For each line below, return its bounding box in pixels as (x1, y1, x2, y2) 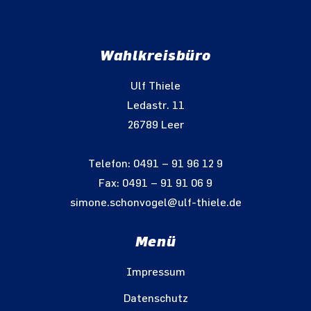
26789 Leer (127, 119, 184, 131)
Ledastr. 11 (126, 100, 185, 111)
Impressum (126, 267, 185, 278)
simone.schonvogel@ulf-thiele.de (69, 197, 242, 208)
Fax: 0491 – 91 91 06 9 (99, 178, 212, 189)
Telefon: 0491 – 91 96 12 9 (88, 158, 223, 169)
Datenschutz (123, 293, 188, 304)
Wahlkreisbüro (100, 47, 211, 64)
